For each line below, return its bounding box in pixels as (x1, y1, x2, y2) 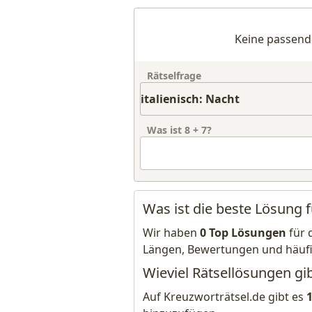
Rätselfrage (147, 69, 201, 82)
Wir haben (143, 225, 200, 240)
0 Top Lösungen (200, 225, 286, 240)
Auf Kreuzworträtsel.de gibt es (143, 289, 306, 304)
